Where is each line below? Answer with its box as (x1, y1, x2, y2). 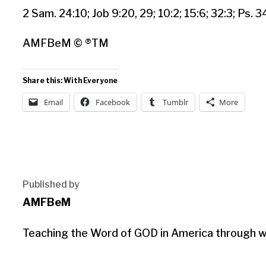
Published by (23, 178, 80, 190)
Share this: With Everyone (23, 75, 118, 85)
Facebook (96, 96, 130, 107)
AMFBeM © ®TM (23, 36, 109, 49)
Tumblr (163, 96, 188, 107)
